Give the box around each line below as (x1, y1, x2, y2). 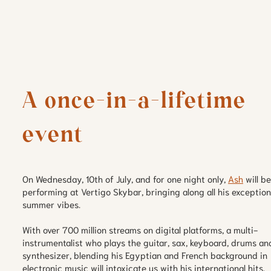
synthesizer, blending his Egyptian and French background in (22, 249, 267, 261)
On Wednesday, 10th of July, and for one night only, (22, 172, 228, 185)
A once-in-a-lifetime (22, 91, 246, 113)
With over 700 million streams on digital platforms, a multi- (22, 223, 258, 236)
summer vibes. (22, 198, 80, 211)
